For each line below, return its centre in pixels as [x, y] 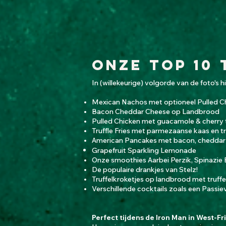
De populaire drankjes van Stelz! [146, 169]
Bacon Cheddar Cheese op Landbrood [156, 111]
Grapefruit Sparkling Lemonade [144, 150]
